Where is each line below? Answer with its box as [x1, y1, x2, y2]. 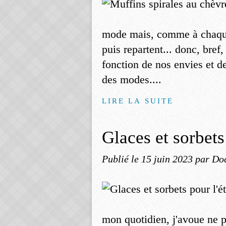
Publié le [102, 153, 141, 164]
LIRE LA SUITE [102, 96, 174, 105]
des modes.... [102, 73, 161, 86]
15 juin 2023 [141, 153, 195, 164]
